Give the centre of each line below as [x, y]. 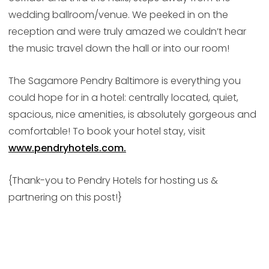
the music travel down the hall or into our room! [119, 49]
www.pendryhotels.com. [67, 148]
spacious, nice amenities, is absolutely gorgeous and [132, 115]
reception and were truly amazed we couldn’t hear [127, 32]
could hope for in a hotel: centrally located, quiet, [123, 98]
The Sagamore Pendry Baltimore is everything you [124, 81]
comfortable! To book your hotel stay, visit [107, 131]
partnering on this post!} [65, 198]
